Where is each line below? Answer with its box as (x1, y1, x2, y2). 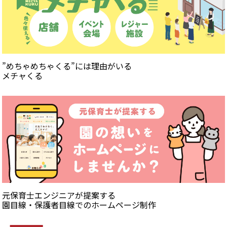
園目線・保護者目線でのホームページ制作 (2, 198, 156, 211)
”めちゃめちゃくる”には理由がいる (2, 59, 132, 72)
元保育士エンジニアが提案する (2, 188, 116, 201)
